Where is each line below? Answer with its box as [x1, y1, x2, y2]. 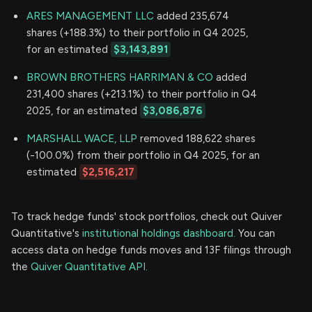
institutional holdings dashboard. [82, 226, 235, 240]
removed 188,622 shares [137, 132, 256, 145]
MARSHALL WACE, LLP [26, 132, 137, 145]
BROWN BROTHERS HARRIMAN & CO [26, 70, 213, 84]
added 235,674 [154, 9, 229, 22]
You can [235, 226, 275, 240]
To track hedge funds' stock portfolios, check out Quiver [11, 210, 282, 223]
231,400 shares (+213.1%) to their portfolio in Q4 [26, 87, 257, 100]
